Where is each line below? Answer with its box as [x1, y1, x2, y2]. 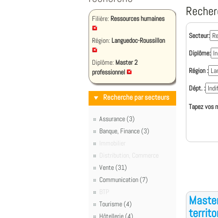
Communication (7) [99, 175, 148, 184]
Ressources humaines [110, 14, 164, 23]
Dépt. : [189, 84, 205, 92]
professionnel [92, 68, 125, 76]
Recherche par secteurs [103, 92, 169, 102]
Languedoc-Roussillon [111, 36, 165, 45]
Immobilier [99, 139, 126, 147]
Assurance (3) [99, 114, 135, 123]
